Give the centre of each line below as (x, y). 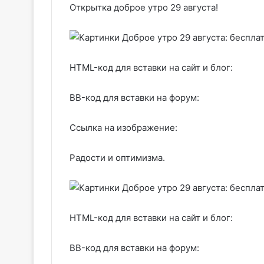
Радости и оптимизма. (117, 158)
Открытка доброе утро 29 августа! (144, 7)
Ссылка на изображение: (123, 128)
